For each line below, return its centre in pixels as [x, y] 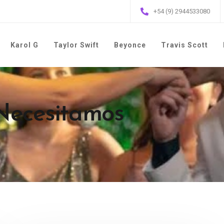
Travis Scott [184, 45]
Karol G [24, 45]
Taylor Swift [76, 45]
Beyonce [130, 45]
